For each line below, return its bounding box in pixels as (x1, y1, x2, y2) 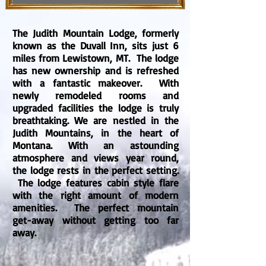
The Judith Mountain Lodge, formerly (12, 27, 179, 39)
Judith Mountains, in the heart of (12, 126, 179, 139)
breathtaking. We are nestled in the (12, 114, 179, 126)
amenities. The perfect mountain (12, 201, 179, 214)
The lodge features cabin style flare (12, 176, 179, 189)
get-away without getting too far (12, 214, 179, 226)
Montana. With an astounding (12, 139, 179, 151)
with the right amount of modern (12, 189, 179, 201)
